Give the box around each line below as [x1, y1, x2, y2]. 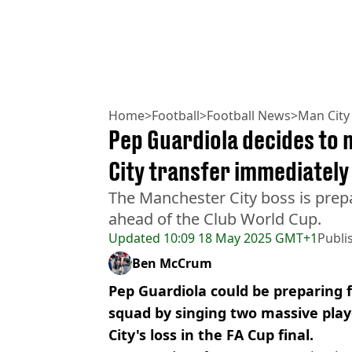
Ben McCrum [132, 255, 212, 273]
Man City [298, 107, 350, 125]
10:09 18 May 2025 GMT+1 [160, 229, 317, 247]
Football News [207, 107, 291, 125]
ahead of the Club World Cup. [108, 208, 321, 230]
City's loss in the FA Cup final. [108, 325, 313, 345]
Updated [108, 229, 160, 247]
